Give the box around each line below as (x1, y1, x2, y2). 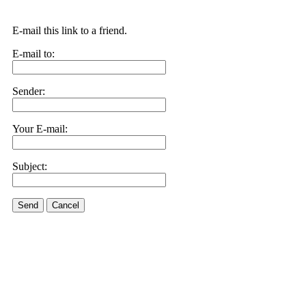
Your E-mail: (12, 123, 68, 135)
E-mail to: (12, 48, 55, 59)
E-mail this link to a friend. (12, 25, 127, 36)
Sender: (12, 85, 45, 97)
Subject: (12, 161, 47, 172)
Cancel (52, 200, 79, 210)
